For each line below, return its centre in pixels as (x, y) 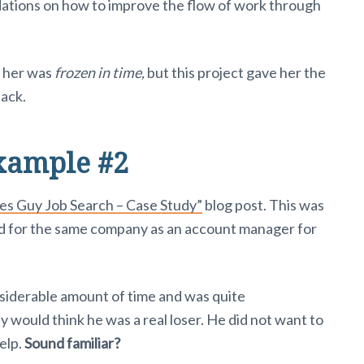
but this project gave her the (236, 72)
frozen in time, (101, 72)
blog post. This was (263, 204)
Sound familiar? (72, 342)
